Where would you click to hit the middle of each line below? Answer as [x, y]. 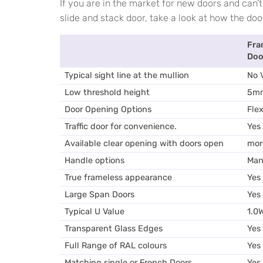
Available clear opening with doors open [144, 144]
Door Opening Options [108, 109]
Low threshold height [107, 92]
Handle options [95, 161]
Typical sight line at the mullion [127, 75]
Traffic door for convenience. [121, 127]
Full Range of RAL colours [116, 246]
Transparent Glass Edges [114, 229]
